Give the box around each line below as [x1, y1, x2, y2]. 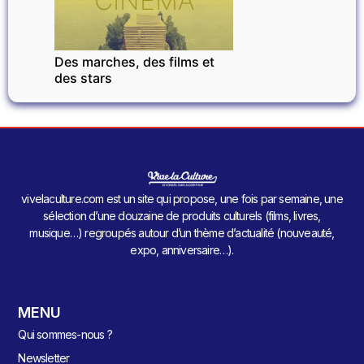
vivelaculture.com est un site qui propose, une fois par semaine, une [21, 192, 343, 206]
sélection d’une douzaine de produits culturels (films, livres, [43, 209, 321, 223]
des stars [54, 70, 112, 86]
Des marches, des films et [54, 54, 214, 70]
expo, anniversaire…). [130, 243, 234, 258]
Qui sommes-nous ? [18, 327, 112, 342]
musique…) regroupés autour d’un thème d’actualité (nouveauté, [29, 226, 335, 240]
